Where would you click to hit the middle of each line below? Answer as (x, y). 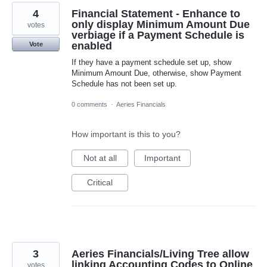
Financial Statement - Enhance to (156, 13)
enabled (92, 46)
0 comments (89, 104)
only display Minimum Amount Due (161, 24)
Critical (100, 182)
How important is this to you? (126, 134)
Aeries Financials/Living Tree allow (160, 254)
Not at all (100, 158)
